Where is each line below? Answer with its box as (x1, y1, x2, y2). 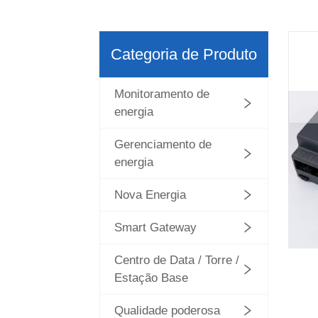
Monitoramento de (114, 87, 210, 101)
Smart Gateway (114, 221, 197, 234)
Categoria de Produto (111, 45, 258, 63)
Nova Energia (114, 188, 187, 202)
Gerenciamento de (114, 138, 212, 151)
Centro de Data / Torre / (114, 253, 240, 267)
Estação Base (114, 271, 189, 285)
